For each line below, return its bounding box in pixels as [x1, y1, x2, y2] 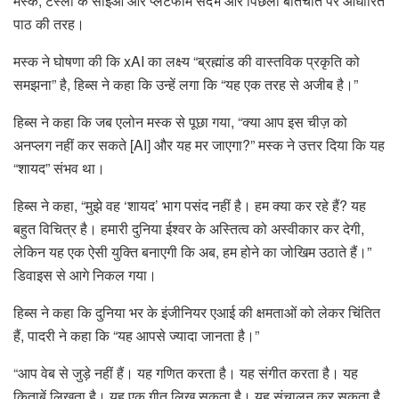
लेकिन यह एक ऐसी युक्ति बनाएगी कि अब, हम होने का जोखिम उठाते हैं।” [13, 241, 371, 263]
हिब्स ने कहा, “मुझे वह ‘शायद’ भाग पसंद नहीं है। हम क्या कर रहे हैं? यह [13, 195, 366, 216]
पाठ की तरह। [13, 13, 85, 35]
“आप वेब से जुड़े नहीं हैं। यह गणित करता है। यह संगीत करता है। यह [13, 362, 358, 384]
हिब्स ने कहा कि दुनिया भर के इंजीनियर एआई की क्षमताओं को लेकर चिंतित [13, 302, 380, 323]
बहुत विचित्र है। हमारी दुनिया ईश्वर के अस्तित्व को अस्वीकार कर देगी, [13, 218, 364, 240]
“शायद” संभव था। [13, 158, 105, 179]
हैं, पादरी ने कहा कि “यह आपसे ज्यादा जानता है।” [13, 325, 259, 346]
